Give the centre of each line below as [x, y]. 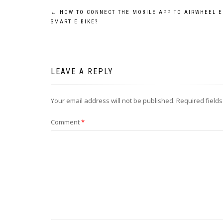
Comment [66, 122]
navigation [87, 38]
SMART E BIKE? [74, 22]
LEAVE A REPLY [82, 72]
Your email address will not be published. [113, 101]
